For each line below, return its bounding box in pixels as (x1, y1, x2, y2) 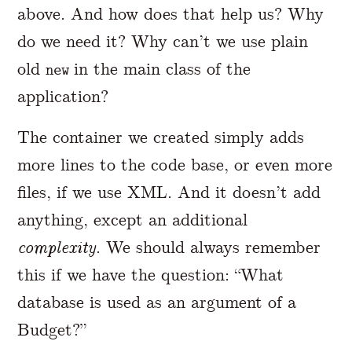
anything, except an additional (17, 208, 248, 230)
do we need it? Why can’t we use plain (17, 31, 309, 53)
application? (17, 86, 109, 108)
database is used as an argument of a (17, 291, 297, 313)
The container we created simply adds (17, 126, 305, 148)
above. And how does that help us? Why (17, 3, 324, 25)
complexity (17, 236, 97, 258)
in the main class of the (68, 58, 251, 80)
